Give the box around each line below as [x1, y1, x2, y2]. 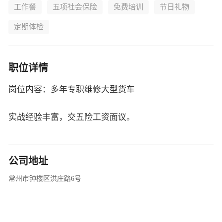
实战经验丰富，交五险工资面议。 [8, 112, 135, 122]
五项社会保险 [53, 3, 97, 11]
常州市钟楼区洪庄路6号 [8, 175, 81, 182]
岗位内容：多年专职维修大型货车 [8, 85, 135, 94]
